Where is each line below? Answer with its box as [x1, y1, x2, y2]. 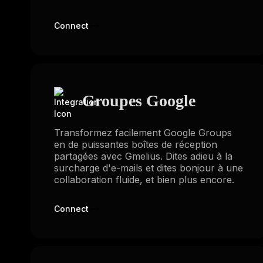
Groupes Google [82, 91, 195, 110]
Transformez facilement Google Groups [54, 126, 232, 139]
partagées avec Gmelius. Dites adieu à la [54, 150, 232, 162]
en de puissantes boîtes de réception [54, 138, 217, 150]
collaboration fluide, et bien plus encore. [54, 173, 234, 186]
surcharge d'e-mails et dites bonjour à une [54, 161, 243, 174]
